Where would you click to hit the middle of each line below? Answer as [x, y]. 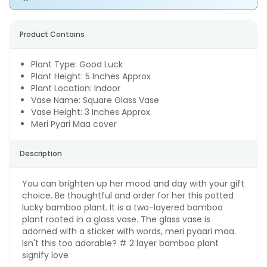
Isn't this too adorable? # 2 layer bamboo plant [120, 243]
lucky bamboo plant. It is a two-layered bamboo [122, 207]
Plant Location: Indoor [76, 88]
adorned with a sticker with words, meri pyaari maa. [129, 231]
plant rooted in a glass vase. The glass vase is [116, 219]
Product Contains [52, 34]
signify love [45, 255]
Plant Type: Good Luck [77, 64]
